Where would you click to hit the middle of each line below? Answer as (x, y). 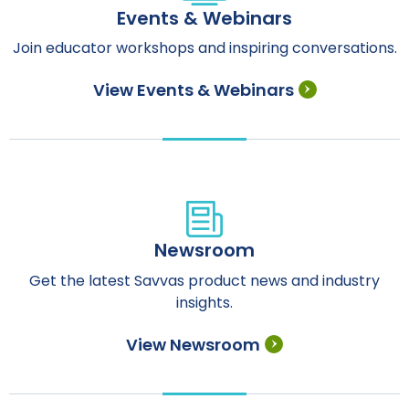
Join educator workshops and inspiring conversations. (204, 48)
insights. (204, 302)
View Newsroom (193, 344)
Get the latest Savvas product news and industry (204, 280)
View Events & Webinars (193, 90)
